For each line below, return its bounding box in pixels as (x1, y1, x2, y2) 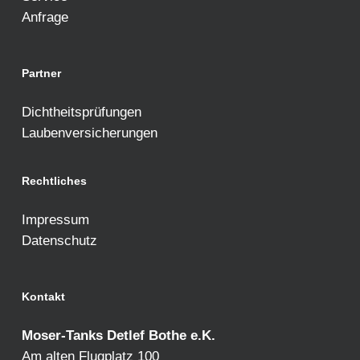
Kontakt (21, 289, 65, 303)
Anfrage (21, 9, 68, 25)
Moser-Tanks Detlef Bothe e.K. (21, 327, 215, 343)
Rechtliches (21, 174, 87, 187)
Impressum (21, 211, 89, 227)
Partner (21, 66, 61, 80)
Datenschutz (21, 232, 97, 248)
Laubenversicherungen (21, 125, 157, 141)
